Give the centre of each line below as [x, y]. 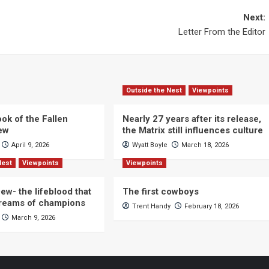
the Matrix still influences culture [192, 130]
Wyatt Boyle [150, 145]
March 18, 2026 [205, 145]
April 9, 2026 [31, 145]
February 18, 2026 [211, 206]
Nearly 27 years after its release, [192, 119]
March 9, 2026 [34, 218]
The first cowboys [160, 192]
